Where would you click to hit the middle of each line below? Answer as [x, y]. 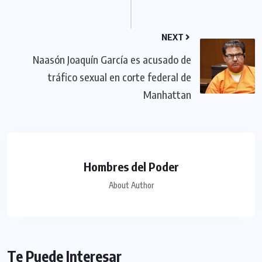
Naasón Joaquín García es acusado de [112, 60]
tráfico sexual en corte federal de [120, 77]
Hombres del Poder [131, 167]
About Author [131, 185]
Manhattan [167, 95]
